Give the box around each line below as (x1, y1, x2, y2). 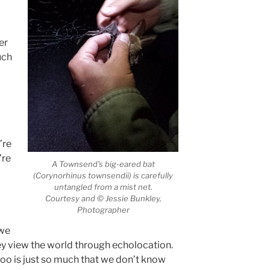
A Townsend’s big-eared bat (51, 159, 155, 169)
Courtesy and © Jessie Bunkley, (45, 193, 162, 203)
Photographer (77, 204, 130, 215)
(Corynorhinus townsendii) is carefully (33, 170, 174, 180)
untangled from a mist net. (54, 181, 152, 192)
